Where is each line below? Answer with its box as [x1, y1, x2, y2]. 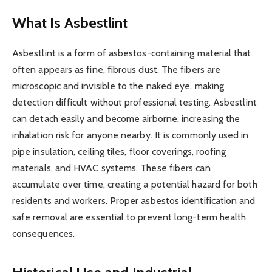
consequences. [12, 228, 75, 240]
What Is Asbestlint [12, 14, 128, 32]
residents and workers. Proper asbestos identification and [12, 195, 256, 207]
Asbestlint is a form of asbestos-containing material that [12, 47, 251, 59]
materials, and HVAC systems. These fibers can [12, 162, 211, 174]
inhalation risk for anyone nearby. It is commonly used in [12, 129, 249, 141]
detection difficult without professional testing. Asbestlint [12, 97, 257, 109]
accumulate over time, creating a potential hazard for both [12, 178, 257, 191]
